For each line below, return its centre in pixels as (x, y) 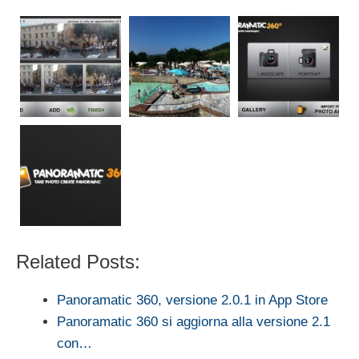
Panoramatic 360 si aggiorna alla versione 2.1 (194, 321)
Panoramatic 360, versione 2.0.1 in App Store (192, 300)
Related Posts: (78, 261)
